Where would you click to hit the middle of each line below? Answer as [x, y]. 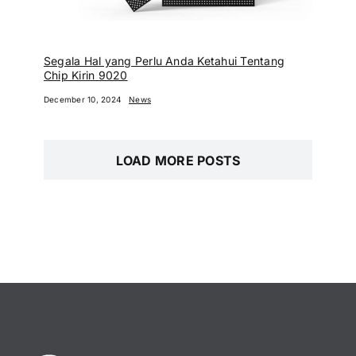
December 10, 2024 [82, 99]
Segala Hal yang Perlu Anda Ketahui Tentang [164, 60]
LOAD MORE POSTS [178, 160]
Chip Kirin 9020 [85, 75]
